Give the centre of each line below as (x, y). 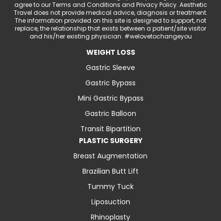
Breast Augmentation (110, 156)
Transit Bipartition (110, 129)
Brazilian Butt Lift (110, 171)
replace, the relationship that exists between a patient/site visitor (110, 29)
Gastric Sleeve (110, 68)
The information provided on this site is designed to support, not (110, 21)
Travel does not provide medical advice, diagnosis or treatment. (110, 13)
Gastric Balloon (110, 114)
